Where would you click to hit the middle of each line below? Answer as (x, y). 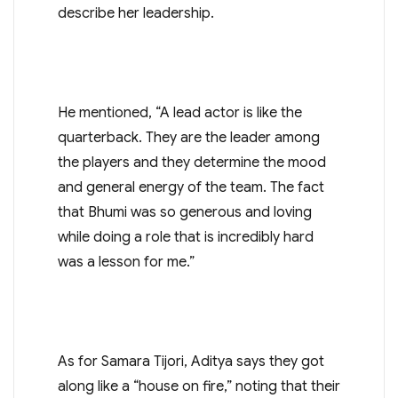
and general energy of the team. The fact (191, 187)
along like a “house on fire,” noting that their (199, 386)
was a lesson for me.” (126, 262)
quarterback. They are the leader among (188, 137)
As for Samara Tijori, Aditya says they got (191, 361)
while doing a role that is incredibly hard (185, 237)
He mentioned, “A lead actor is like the (179, 112)
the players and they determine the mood (191, 162)
